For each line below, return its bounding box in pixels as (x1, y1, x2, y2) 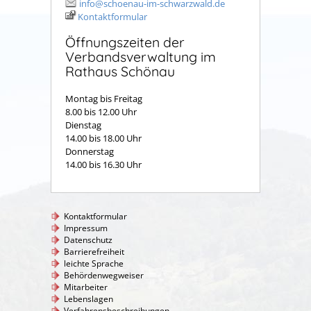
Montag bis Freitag (65, 92, 144, 105)
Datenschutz (64, 233, 112, 246)
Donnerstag (65, 144, 114, 158)
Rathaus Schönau (65, 62, 175, 81)
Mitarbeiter (64, 280, 108, 293)
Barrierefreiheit (64, 245, 124, 258)
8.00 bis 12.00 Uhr (65, 105, 137, 118)
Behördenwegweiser (64, 269, 144, 281)
